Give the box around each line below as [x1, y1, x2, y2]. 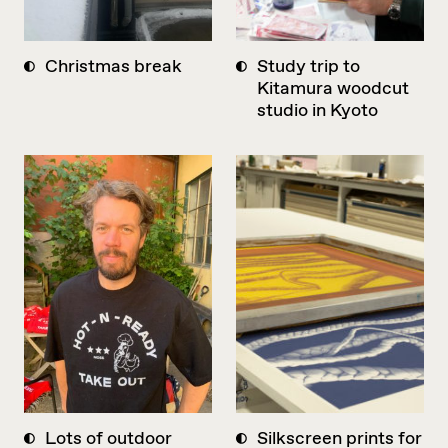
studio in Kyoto [257, 98, 378, 123]
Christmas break [45, 54, 182, 79]
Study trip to [257, 54, 360, 79]
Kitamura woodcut [257, 76, 409, 101]
